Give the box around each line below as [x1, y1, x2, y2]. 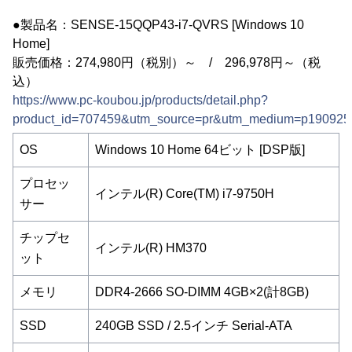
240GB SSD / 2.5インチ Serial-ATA [95, 318, 292, 332]
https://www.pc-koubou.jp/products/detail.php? [13, 93, 268, 107]
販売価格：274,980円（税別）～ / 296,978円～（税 [13, 55, 321, 69]
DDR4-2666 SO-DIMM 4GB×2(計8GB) [95, 284, 309, 299]
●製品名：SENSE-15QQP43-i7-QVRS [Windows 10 [13, 17, 304, 31]
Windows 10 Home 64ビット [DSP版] [95, 142, 305, 156]
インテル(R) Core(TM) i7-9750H [95, 186, 274, 200]
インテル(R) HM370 [95, 240, 207, 255]
